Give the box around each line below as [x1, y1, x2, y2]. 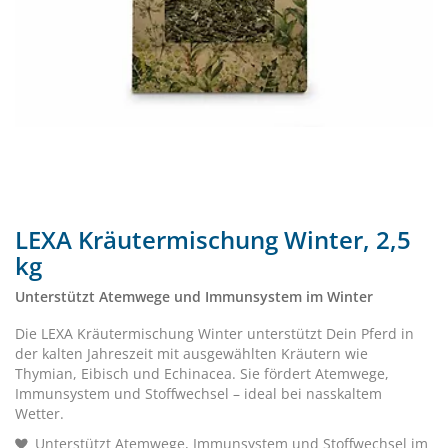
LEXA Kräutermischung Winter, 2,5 [15, 223, 411, 256]
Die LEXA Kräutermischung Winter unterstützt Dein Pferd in [15, 324, 414, 343]
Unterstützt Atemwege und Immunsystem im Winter [15, 287, 373, 306]
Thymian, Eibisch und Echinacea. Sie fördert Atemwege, [15, 364, 389, 383]
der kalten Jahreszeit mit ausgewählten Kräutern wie [15, 344, 368, 363]
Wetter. [15, 404, 64, 423]
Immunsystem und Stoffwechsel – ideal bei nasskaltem [15, 384, 382, 403]
